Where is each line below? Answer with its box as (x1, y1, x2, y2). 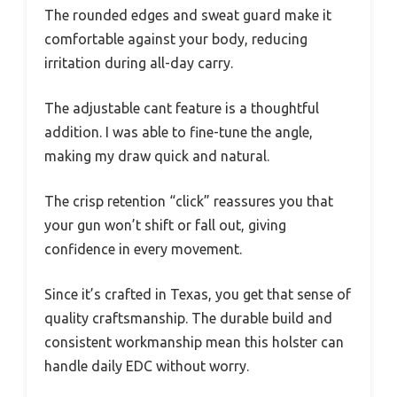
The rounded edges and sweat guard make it (44, 6, 331, 23)
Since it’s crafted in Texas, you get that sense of (44, 285, 351, 302)
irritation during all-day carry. (44, 54, 233, 71)
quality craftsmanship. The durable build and (44, 309, 332, 326)
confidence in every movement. (44, 240, 242, 257)
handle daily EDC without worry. (44, 357, 249, 374)
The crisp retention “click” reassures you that (44, 192, 333, 209)
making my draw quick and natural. (44, 147, 269, 164)
